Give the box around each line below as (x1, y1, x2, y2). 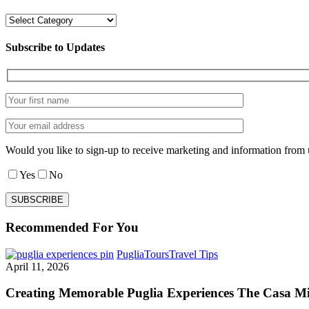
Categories (5, 13, 51, 25)
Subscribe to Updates (6, 41, 105, 54)
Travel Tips (169, 248, 218, 260)
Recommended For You (6, 219, 139, 235)
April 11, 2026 (6, 260, 69, 272)
